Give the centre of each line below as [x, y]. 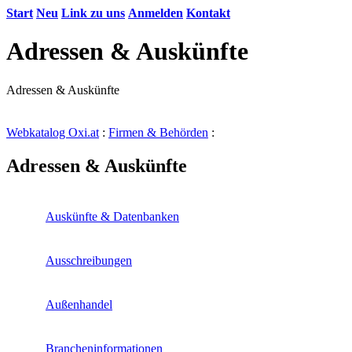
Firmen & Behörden [158, 132]
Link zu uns [93, 13]
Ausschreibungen [89, 260]
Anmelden [156, 13]
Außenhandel [79, 304]
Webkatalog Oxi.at [53, 132]
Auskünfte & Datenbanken [112, 216]
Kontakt [208, 13]
